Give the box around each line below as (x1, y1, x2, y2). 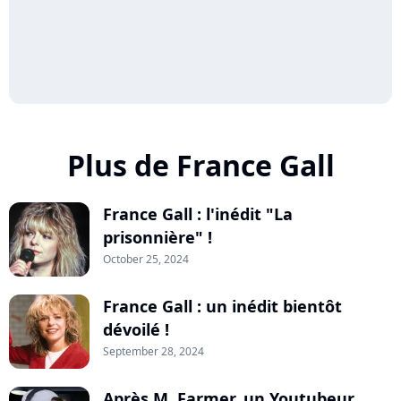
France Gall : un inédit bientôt (103, 295, 342, 318)
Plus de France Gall (66, 146, 335, 185)
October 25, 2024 (103, 252, 189, 268)
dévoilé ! (103, 319, 169, 341)
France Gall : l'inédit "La (103, 203, 293, 226)
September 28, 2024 (103, 344, 204, 360)
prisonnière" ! (103, 226, 212, 249)
